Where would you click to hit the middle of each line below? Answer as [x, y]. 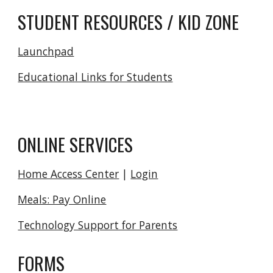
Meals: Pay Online [62, 199]
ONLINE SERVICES [76, 144]
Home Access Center [69, 174]
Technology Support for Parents [98, 225]
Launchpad [46, 51]
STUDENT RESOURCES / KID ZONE [129, 22]
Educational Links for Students [95, 77]
